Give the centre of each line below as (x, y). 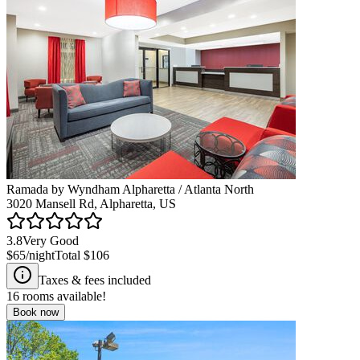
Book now (36, 312)
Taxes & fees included (95, 280)
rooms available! (63, 296)
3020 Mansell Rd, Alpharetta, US (91, 203)
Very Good (51, 240)
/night (40, 255)
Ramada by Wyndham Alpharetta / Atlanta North (130, 189)
